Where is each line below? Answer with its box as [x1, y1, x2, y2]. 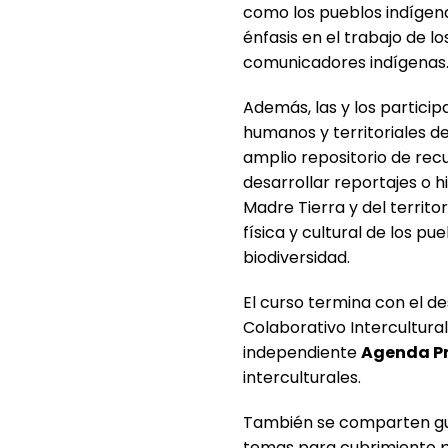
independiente [243, 340, 362, 364]
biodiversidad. [243, 245, 351, 269]
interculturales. [243, 365, 366, 389]
